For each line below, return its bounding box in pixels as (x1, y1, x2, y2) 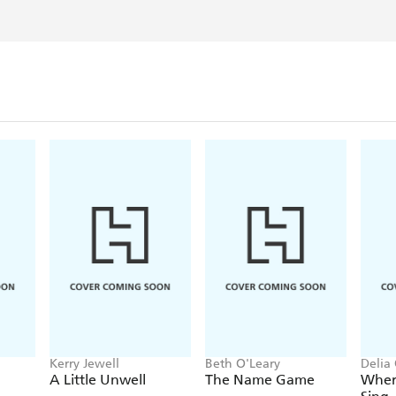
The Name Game (205, 370, 315, 388)
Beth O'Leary (205, 355, 280, 371)
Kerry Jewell (49, 355, 119, 371)
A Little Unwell (49, 370, 146, 388)
